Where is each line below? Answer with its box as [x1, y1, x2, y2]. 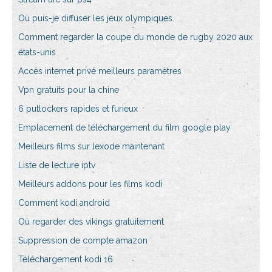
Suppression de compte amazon [18, 236, 148, 246]
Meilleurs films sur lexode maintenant [18, 141, 165, 152]
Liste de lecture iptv [18, 160, 95, 171]
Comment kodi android [18, 198, 110, 208]
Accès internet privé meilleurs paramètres [18, 66, 182, 76]
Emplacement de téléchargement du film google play [18, 123, 231, 133]
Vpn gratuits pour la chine [18, 85, 119, 95]
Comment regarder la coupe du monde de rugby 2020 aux [18, 32, 253, 42]
